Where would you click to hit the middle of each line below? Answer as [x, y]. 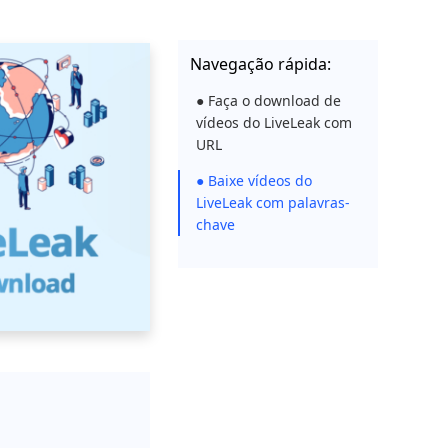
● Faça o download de [268, 100]
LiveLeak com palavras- [273, 202]
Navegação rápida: [260, 64]
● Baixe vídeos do [254, 180]
